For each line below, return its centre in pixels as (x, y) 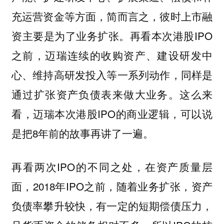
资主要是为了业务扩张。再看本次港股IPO (112, 36)
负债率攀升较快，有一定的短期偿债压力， (112, 205)
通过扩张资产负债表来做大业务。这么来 (112, 94)
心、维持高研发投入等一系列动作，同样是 (112, 75)
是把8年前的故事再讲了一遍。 (82, 133)
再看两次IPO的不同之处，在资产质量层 (112, 166)
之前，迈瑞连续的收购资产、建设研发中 (112, 55)
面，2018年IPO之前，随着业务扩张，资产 (112, 186)
